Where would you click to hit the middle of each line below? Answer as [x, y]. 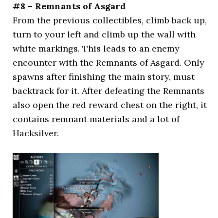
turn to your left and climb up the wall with [104, 34]
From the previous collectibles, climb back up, [110, 20]
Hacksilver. [36, 133]
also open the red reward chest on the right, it [110, 105]
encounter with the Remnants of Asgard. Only [109, 62]
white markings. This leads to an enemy [96, 48]
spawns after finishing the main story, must [104, 76]
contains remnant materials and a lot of [96, 119]
